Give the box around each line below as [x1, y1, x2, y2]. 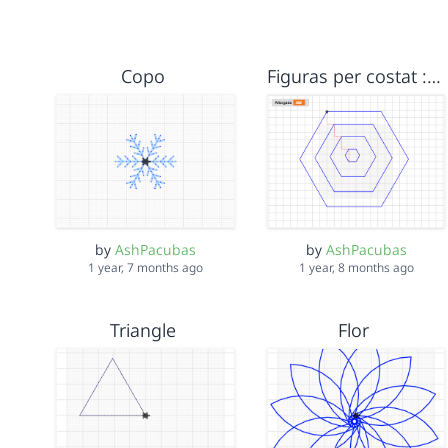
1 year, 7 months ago [87, 259, 203, 277]
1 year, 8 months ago [298, 259, 414, 277]
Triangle [109, 318, 176, 343]
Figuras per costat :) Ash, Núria [426, 64, 441, 88]
